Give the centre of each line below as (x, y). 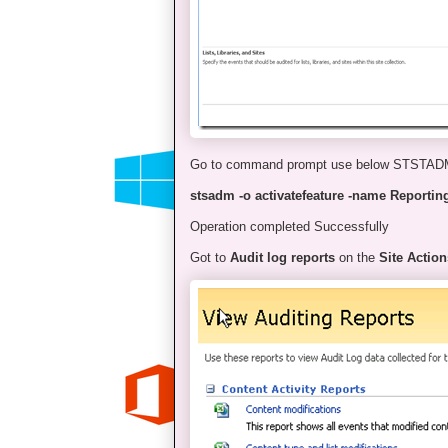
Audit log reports (282, 257)
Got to (210, 257)
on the (357, 257)
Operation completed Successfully (289, 226)
